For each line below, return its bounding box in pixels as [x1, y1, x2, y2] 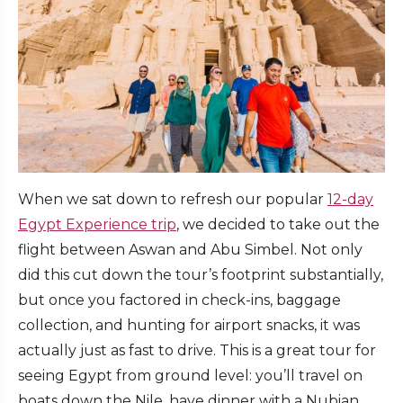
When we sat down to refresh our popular [18, 190, 327, 208]
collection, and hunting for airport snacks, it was [18, 316, 360, 334]
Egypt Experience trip [18, 215, 176, 233]
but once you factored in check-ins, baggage [18, 291, 341, 309]
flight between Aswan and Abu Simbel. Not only [18, 240, 363, 258]
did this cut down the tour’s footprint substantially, [18, 265, 383, 283]
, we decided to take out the [176, 215, 380, 233]
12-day [327, 190, 373, 208]
